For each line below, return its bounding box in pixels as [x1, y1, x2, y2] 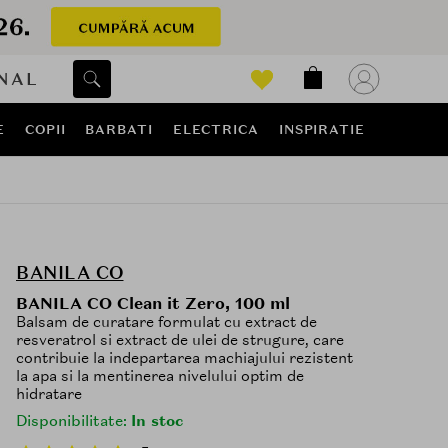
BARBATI [85, 121, 153, 138]
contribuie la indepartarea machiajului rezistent [16, 348, 353, 369]
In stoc [131, 411, 183, 432]
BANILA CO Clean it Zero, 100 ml [16, 293, 290, 315]
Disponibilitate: [16, 411, 131, 432]
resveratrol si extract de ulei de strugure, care [16, 330, 344, 351]
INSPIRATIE [278, 121, 365, 138]
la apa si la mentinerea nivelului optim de [16, 366, 304, 387]
